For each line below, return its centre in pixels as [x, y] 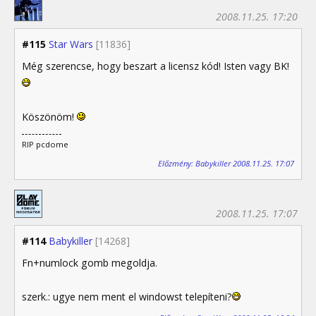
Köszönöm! [49, 117]
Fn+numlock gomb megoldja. [90, 262]
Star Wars [71, 44]
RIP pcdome [45, 145]
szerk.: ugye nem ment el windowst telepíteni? [127, 296]
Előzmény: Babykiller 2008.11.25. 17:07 [226, 163]
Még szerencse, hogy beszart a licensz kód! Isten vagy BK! [156, 66]
